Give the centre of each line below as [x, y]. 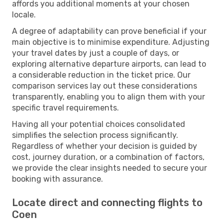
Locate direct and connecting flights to [107, 202]
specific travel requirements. [65, 108]
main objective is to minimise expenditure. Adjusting [111, 42]
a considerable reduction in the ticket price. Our [101, 75]
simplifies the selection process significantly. [95, 135]
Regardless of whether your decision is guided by [105, 146]
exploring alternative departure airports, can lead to [109, 64]
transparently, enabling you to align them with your [109, 97]
